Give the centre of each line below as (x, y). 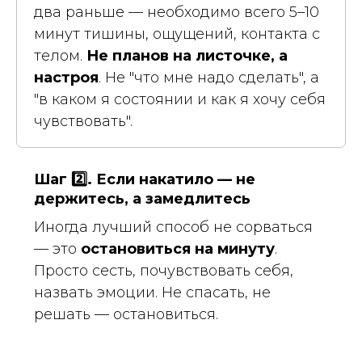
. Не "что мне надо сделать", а (209, 77)
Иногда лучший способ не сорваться (173, 227)
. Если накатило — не (171, 179)
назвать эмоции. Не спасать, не (152, 292)
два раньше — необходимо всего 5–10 (177, 12)
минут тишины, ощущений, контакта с (177, 34)
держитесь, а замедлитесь (142, 198)
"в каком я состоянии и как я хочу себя (180, 99)
